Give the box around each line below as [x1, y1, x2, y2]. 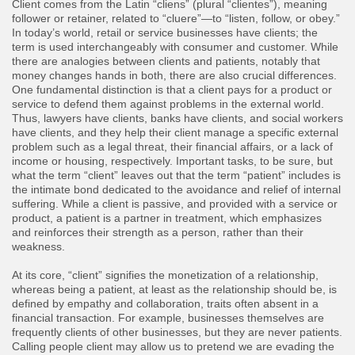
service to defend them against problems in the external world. [12, 97, 324, 111]
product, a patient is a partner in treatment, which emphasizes [12, 212, 322, 225]
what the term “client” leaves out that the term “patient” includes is [12, 169, 341, 182]
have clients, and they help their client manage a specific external [12, 126, 338, 139]
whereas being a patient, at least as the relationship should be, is [12, 283, 337, 296]
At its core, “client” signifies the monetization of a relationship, [12, 269, 319, 282]
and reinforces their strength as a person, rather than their [12, 226, 303, 239]
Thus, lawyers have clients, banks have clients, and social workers [12, 112, 343, 125]
